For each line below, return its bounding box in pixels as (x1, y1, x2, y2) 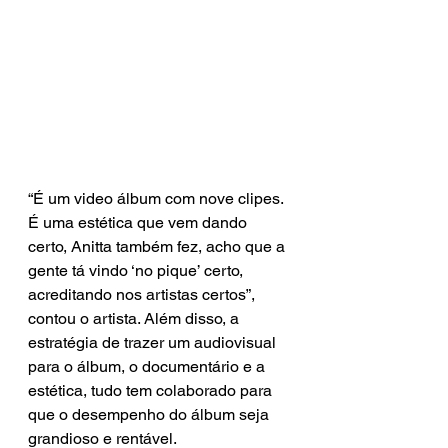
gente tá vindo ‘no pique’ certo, (28, 260, 247, 280)
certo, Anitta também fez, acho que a (28, 236, 289, 256)
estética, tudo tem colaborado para (28, 380, 276, 400)
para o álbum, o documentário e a (28, 356, 269, 376)
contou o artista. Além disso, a (28, 308, 243, 328)
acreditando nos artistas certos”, (28, 284, 259, 304)
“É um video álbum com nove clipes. (28, 188, 287, 208)
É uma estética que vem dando (28, 212, 251, 232)
